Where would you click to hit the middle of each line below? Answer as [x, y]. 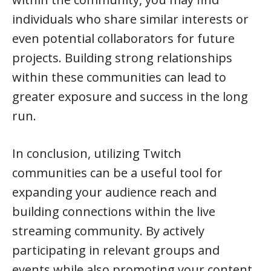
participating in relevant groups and [116, 250]
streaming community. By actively [108, 231]
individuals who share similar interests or [130, 19]
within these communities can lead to [119, 77]
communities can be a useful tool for [117, 173]
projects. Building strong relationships [122, 58]
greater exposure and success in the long [130, 96]
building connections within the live [114, 211]
